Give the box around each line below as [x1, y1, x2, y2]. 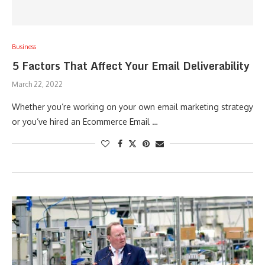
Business [12, 43, 36, 51]
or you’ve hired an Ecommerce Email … [12, 117, 158, 127]
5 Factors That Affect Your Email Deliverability [12, 57, 250, 75]
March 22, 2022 [12, 80, 63, 89]
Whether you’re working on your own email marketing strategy [12, 102, 253, 112]
